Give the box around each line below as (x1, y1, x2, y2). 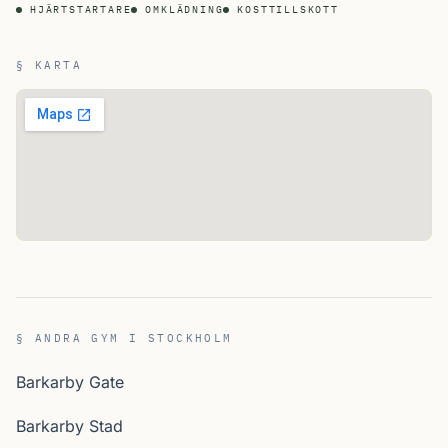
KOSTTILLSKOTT (237, 3, 339, 16)
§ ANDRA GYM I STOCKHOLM (16, 331, 233, 345)
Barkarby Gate (16, 372, 124, 392)
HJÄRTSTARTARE (30, 3, 132, 16)
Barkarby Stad (16, 416, 123, 436)
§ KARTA (16, 58, 82, 72)
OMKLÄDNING (145, 3, 224, 16)
